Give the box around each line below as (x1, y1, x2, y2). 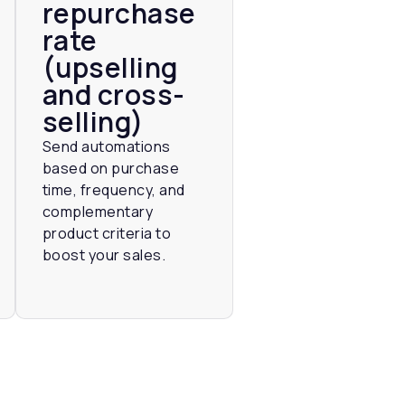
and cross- (42, 75, 185, 113)
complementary (42, 201, 154, 221)
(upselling (42, 48, 178, 86)
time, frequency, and (42, 179, 185, 200)
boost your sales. (42, 244, 166, 265)
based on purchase (42, 157, 180, 178)
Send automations (42, 136, 171, 156)
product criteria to (42, 222, 172, 243)
